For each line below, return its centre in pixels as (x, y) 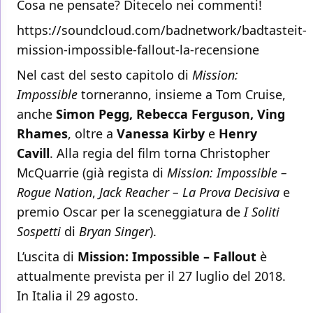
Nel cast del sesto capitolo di (104, 75)
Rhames (42, 134)
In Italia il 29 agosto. (78, 296)
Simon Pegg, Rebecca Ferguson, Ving (170, 114)
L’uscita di (47, 257)
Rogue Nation (54, 192)
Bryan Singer (114, 232)
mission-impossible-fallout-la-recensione (138, 50)
